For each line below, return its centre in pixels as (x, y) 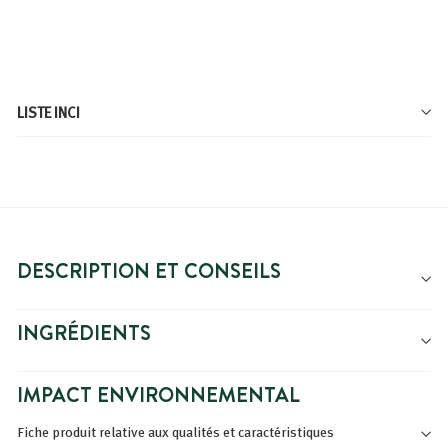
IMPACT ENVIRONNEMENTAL (158, 394)
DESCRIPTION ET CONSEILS (149, 270)
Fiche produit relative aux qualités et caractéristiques (175, 431)
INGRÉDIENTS (84, 332)
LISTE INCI (48, 112)
